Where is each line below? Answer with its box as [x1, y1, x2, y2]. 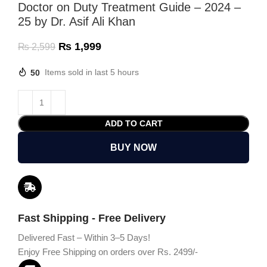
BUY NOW [110, 142, 157, 153]
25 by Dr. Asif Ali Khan [18, 15, 135, 29]
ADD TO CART [104, 119, 163, 129]
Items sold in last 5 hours [45, 67, 139, 77]
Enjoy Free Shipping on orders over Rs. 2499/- [18, 247, 198, 257]
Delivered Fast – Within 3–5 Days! [18, 232, 150, 243]
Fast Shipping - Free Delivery [18, 212, 166, 225]
